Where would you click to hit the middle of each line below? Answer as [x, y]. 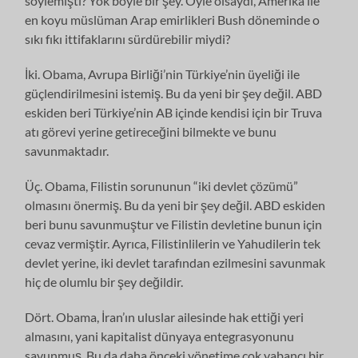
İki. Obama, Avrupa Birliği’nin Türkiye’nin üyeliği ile [163, 74]
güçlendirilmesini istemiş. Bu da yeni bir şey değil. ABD [174, 93]
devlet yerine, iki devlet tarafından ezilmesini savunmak [175, 262]
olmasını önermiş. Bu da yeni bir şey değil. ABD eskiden [175, 205]
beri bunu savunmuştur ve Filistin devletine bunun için [174, 224]
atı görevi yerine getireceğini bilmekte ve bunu [151, 131]
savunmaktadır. [67, 150]
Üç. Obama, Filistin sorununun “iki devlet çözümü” [162, 185]
